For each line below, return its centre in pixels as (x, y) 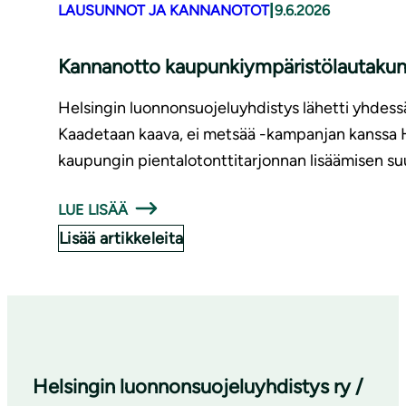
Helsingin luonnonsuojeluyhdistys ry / (198, 387)
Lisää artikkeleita (121, 239)
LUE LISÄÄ (93, 210)
